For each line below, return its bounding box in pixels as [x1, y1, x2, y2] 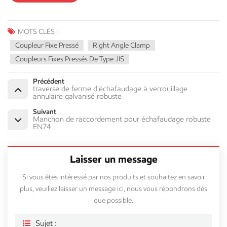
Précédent [33, 77, 64, 86]
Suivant [33, 107, 56, 117]
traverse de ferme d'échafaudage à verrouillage [33, 84, 187, 94]
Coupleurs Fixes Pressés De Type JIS [15, 55, 124, 64]
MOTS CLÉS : [18, 27, 58, 36]
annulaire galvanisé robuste [33, 92, 122, 101]
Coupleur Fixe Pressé [15, 41, 79, 50]
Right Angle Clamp [93, 41, 150, 50]
